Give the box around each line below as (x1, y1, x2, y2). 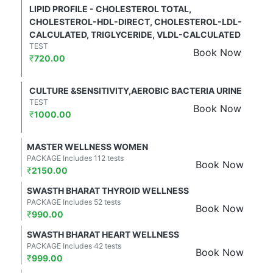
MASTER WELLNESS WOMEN (27, 141, 148, 152)
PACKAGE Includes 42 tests (27, 241, 121, 251)
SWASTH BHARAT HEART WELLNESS (27, 229, 179, 240)
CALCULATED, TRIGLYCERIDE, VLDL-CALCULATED (29, 29, 241, 40)
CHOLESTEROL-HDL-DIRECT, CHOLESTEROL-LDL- (29, 16, 242, 27)
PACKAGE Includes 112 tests (27, 154, 124, 163)
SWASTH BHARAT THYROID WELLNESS (27, 185, 189, 196)
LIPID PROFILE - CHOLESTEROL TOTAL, (29, 4, 191, 15)
